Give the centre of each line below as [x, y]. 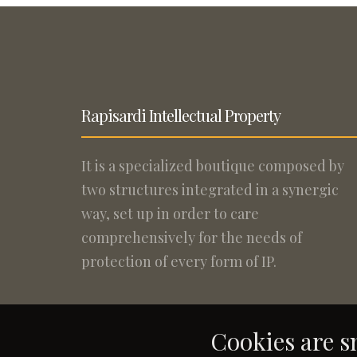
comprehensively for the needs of [192, 237]
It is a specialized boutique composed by [213, 166]
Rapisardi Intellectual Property [181, 115]
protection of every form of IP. [179, 261]
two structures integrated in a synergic [210, 190]
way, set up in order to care [170, 214]
